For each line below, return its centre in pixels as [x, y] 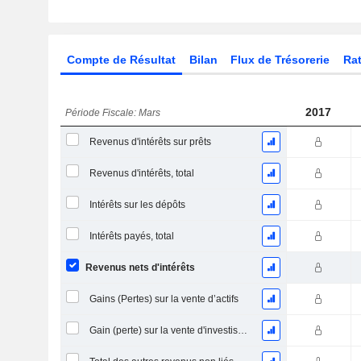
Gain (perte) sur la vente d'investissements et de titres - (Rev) [242, 330]
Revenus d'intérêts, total [141, 173]
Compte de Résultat [121, 60]
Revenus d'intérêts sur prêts [150, 142]
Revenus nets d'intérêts [140, 268]
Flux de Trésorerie [280, 60]
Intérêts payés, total [131, 236]
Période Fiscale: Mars [113, 113]
